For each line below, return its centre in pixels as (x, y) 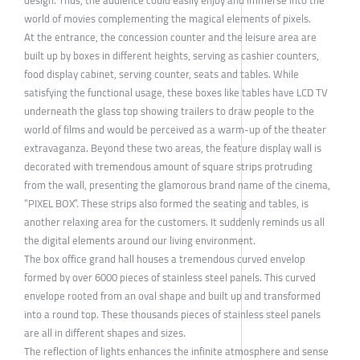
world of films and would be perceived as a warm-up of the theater (175, 129)
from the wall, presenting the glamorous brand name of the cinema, (177, 184)
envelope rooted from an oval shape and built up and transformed (172, 295)
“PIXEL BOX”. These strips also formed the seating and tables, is (166, 203)
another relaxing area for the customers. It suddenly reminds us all (174, 221)
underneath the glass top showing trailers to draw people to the (169, 110)
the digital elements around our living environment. (140, 240)
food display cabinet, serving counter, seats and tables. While (162, 74)
